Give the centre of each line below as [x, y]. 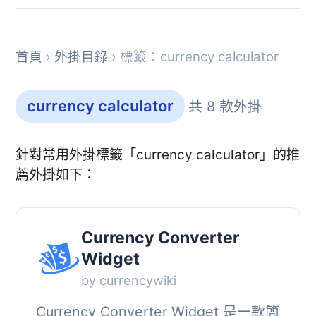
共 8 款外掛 [225, 106]
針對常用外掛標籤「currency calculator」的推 [158, 154]
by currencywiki [128, 281]
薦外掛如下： [56, 174]
